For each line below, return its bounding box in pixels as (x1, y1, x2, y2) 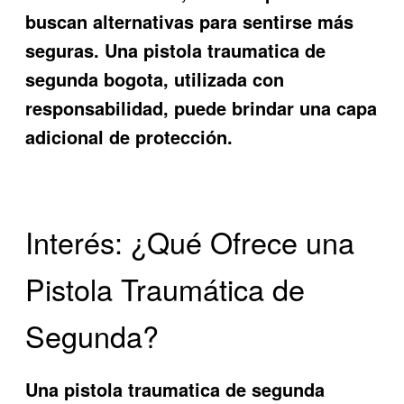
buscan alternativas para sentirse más (25, 8, 354, 34)
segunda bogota (25, 66, 164, 92)
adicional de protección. (25, 124, 234, 150)
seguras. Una (25, 37, 144, 63)
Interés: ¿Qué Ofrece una (25, 221, 355, 263)
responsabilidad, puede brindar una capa (25, 95, 378, 121)
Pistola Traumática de (25, 268, 306, 310)
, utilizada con (163, 66, 285, 92)
